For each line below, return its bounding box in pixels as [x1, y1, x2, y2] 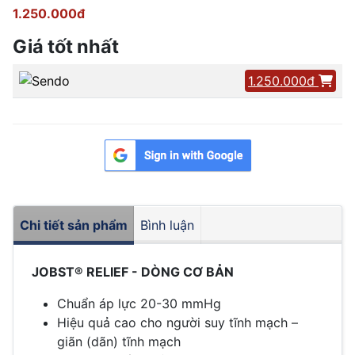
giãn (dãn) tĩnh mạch [57, 333, 181, 349]
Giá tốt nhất [13, 34, 119, 58]
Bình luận [140, 216, 194, 233]
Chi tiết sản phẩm [20, 216, 128, 233]
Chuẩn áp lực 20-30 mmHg [57, 295, 221, 311]
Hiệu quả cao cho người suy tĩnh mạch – [57, 314, 298, 330]
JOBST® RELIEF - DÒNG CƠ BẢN [32, 263, 234, 280]
